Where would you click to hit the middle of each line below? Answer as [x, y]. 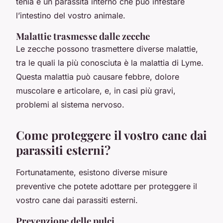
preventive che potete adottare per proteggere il [107, 186]
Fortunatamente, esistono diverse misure [92, 172]
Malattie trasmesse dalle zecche [83, 36]
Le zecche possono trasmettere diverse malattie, [107, 49]
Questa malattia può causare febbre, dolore [98, 76]
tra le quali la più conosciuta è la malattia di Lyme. [110, 62]
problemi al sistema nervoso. [70, 104]
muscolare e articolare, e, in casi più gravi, [96, 90]
